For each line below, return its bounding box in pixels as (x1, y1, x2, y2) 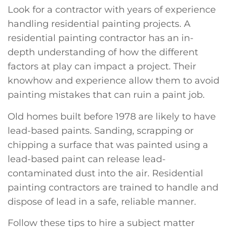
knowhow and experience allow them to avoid (8, 75, 219, 87)
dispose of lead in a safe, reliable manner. (8, 196, 196, 207)
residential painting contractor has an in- (8, 32, 194, 44)
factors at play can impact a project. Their (8, 61, 196, 72)
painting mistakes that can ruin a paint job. (8, 89, 205, 101)
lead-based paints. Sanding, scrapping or (8, 125, 194, 136)
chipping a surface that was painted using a (8, 139, 208, 150)
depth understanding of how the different (8, 47, 198, 58)
